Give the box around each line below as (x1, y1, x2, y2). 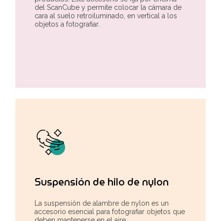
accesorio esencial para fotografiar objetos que (35, 207, 185, 216)
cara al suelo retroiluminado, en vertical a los (35, 11, 177, 20)
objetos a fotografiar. (35, 20, 100, 28)
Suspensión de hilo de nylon (35, 174, 169, 190)
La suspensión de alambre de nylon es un (35, 199, 169, 207)
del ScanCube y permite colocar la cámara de (35, 3, 182, 11)
